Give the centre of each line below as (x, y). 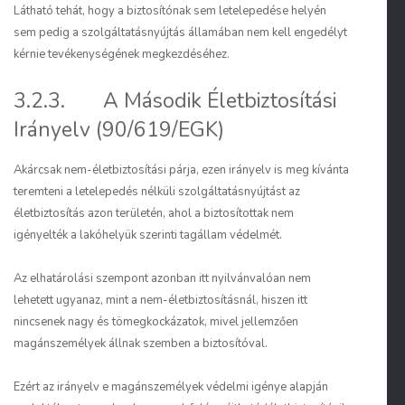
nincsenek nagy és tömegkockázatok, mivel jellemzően (156, 322)
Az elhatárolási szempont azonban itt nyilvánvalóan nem (162, 278)
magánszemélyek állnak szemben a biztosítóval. (141, 344)
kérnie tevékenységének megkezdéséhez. (122, 54)
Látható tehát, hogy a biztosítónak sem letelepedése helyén (170, 11)
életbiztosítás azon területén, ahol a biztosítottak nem (154, 213)
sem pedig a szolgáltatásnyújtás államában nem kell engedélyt (180, 33)
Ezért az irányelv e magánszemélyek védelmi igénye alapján (171, 387)
